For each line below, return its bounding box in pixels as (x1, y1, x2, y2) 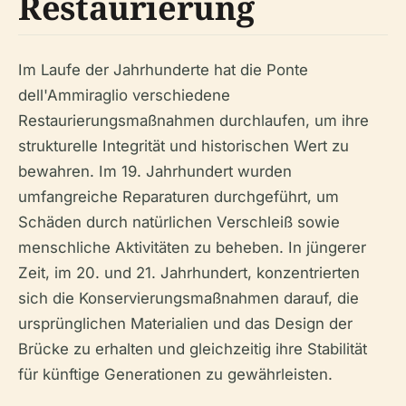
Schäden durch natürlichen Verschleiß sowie (18, 212, 340, 231)
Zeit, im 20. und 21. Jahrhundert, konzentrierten (18, 263, 360, 282)
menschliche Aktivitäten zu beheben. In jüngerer (18, 237, 366, 256)
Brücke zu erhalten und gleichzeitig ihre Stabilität (18, 339, 367, 358)
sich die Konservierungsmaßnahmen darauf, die (18, 288, 359, 307)
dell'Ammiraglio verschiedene (18, 85, 230, 104)
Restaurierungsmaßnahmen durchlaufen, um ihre (18, 111, 369, 130)
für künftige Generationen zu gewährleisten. (18, 364, 333, 383)
